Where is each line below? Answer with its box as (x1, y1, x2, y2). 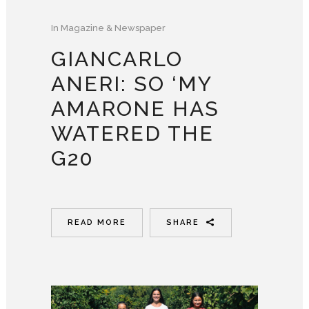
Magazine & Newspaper (61, 22, 166, 33)
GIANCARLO (51, 46, 183, 71)
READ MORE (68, 217, 126, 227)
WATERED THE (51, 121, 214, 146)
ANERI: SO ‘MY (51, 71, 212, 96)
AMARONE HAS (51, 96, 219, 121)
